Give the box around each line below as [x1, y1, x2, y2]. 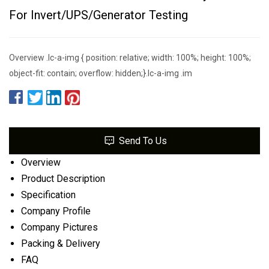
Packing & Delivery [21, 237, 100, 249]
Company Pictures [21, 221, 98, 233]
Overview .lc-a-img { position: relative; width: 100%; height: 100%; [9, 52, 251, 62]
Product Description [21, 172, 105, 184]
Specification [21, 189, 76, 201]
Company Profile [21, 205, 91, 217]
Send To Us [118, 134, 167, 147]
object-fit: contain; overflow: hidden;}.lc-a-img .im [9, 68, 192, 78]
